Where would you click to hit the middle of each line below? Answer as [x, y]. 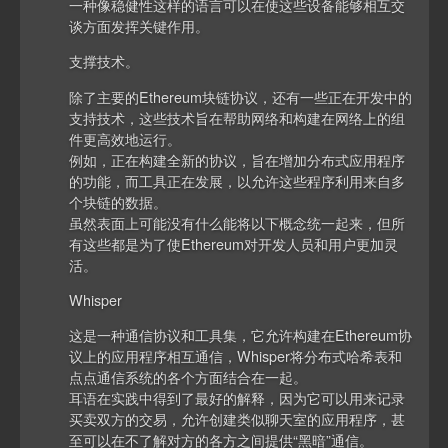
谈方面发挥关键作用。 [139, 25]
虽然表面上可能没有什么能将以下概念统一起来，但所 [237, 222]
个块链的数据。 [118, 201]
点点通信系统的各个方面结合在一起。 [188, 377]
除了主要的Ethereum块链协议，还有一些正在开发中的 [241, 96]
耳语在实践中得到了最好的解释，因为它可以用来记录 [237, 398]
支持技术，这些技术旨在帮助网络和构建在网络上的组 [237, 117]
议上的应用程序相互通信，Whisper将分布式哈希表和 [236, 356]
